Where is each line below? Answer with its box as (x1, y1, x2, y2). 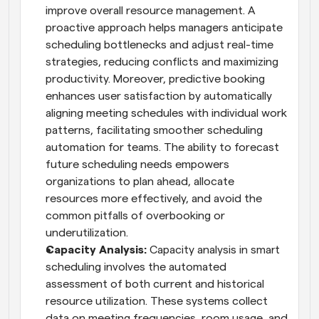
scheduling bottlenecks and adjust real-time (46, 38, 273, 51)
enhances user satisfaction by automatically (46, 90, 272, 102)
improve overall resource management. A (46, 4, 256, 16)
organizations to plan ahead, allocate (46, 175, 234, 187)
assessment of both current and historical (46, 278, 264, 290)
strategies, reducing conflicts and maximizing (46, 56, 278, 68)
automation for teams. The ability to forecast (46, 141, 279, 153)
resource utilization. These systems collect (46, 295, 268, 307)
